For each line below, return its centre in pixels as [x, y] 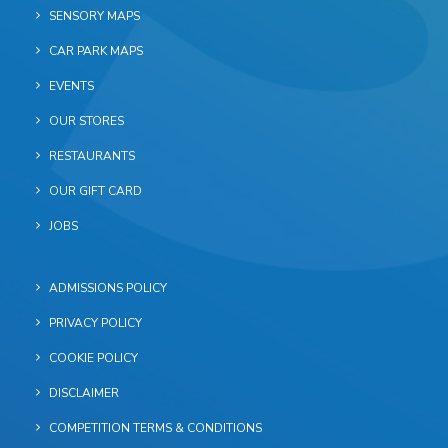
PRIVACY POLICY [95, 323]
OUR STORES [86, 121]
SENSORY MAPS [94, 16]
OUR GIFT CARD [95, 191]
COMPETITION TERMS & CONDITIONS [155, 428]
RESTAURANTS [92, 156]
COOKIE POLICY [93, 358]
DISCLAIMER [84, 393]
